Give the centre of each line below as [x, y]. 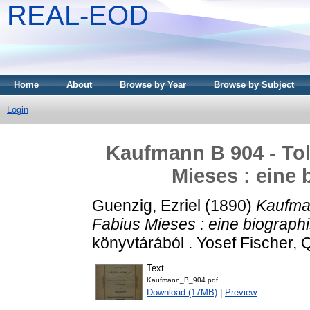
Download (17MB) [182, 293]
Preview [241, 293]
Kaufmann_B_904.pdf [182, 280]
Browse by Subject [254, 85]
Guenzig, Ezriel [146, 205]
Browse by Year [153, 85]
